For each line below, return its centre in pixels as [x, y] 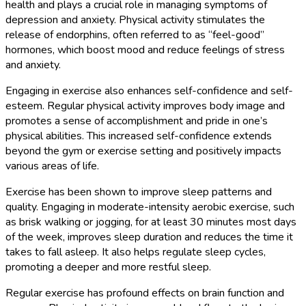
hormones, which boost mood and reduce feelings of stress [145, 50]
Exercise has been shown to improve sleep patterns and [139, 192]
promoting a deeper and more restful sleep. [108, 267]
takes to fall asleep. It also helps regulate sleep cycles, [136, 252]
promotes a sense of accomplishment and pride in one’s [137, 121]
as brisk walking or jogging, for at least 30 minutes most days [151, 222]
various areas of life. [52, 166]
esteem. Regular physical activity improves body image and [145, 106]
